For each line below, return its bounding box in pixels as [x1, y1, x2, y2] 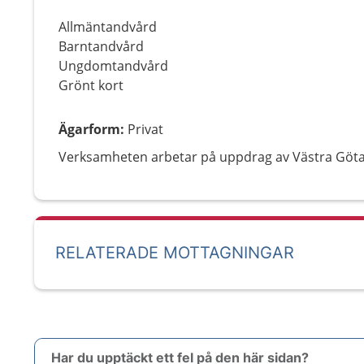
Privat [128, 120, 163, 138]
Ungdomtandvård [58, 57, 168, 75]
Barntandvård [58, 37, 144, 55]
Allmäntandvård [58, 18, 157, 36]
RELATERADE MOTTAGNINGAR [55, 243, 294, 262]
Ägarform [58, 120, 120, 138]
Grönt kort [58, 76, 123, 94]
